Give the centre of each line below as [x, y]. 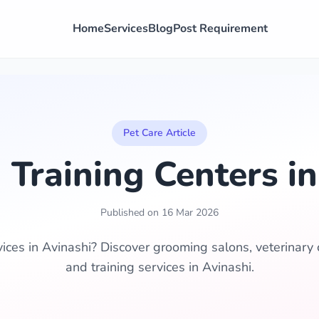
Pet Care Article [159, 133]
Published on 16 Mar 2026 [159, 213]
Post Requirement [220, 28]
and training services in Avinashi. [159, 267]
